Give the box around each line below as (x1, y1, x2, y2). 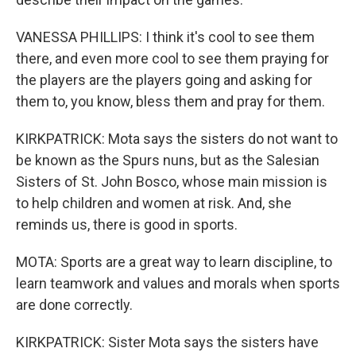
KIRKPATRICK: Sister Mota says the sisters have (16, 334, 319, 350)
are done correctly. (16, 296, 133, 313)
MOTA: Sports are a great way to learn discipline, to (16, 253, 332, 270)
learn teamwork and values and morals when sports (16, 275, 340, 292)
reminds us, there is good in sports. (16, 216, 238, 233)
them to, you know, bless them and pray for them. (16, 93, 325, 110)
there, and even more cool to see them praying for (16, 50, 329, 67)
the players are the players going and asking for (16, 72, 312, 88)
